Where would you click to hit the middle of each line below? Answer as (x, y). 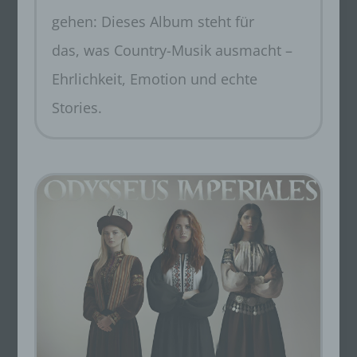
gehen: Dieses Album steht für (153, 22)
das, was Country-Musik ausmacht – (172, 51)
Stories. (76, 108)
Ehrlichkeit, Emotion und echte (154, 79)
